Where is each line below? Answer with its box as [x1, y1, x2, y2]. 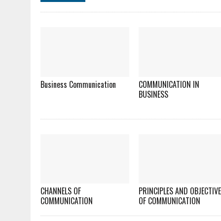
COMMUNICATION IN [139, 78, 200, 90]
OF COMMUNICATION [139, 195, 201, 207]
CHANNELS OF [40, 185, 81, 197]
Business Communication [40, 78, 116, 90]
